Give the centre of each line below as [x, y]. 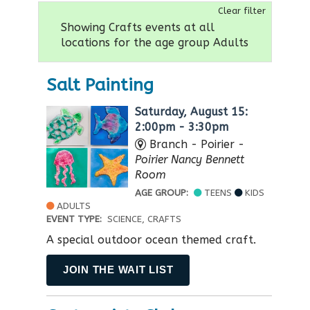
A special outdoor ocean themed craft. [151, 239]
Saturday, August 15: [191, 111]
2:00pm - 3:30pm [182, 127]
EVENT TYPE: [77, 219]
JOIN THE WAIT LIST [118, 270]
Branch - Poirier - [195, 144]
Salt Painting [100, 85]
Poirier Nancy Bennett [190, 159]
